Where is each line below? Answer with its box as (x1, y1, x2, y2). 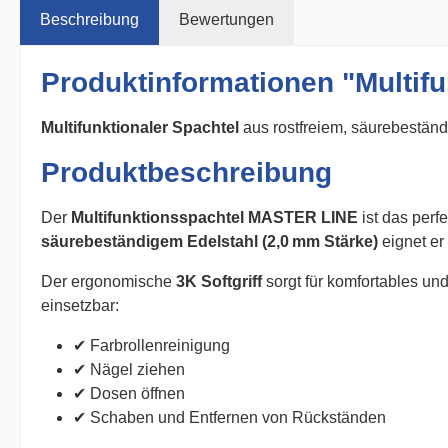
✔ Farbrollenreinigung (73, 337, 230, 354)
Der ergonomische (41, 273, 176, 290)
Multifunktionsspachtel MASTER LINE (71, 209, 358, 226)
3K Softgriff (176, 273, 262, 290)
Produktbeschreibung (41, 157, 332, 188)
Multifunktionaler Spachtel (41, 119, 239, 136)
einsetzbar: (41, 297, 119, 314)
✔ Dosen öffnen (73, 385, 185, 402)
